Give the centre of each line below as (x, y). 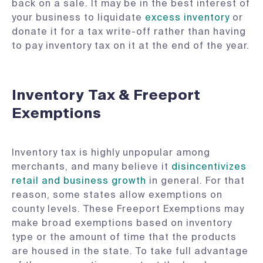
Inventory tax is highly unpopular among (111, 152)
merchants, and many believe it (92, 166)
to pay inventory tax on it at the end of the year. (131, 45)
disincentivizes (209, 166)
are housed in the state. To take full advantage (130, 251)
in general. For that (195, 181)
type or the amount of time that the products (124, 237)
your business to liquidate (78, 17)
